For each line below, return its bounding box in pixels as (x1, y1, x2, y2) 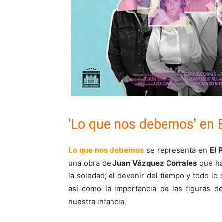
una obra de (68, 158, 111, 168)
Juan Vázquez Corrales (111, 158, 197, 168)
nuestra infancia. (68, 197, 126, 207)
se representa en (144, 145, 210, 155)
